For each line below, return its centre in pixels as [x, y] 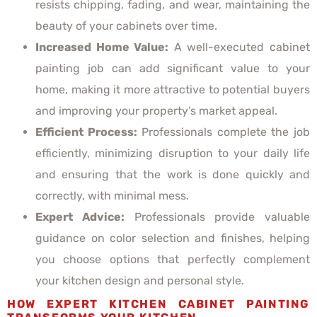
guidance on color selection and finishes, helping [173, 238]
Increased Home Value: [102, 47]
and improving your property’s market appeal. [156, 110]
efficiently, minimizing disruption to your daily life [173, 153]
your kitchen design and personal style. [140, 280]
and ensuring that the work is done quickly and [173, 174]
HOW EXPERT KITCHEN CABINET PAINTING [158, 304]
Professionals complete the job [224, 132]
